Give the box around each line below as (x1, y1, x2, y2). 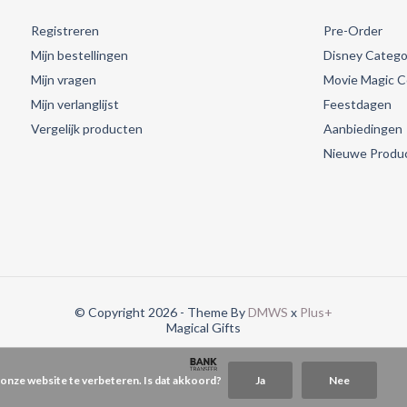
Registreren (31, 23, 100, 39)
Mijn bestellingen (31, 47, 129, 64)
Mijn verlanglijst (31, 96, 120, 113)
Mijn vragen (31, 72, 97, 88)
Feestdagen (323, 96, 392, 113)
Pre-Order (323, 23, 382, 39)
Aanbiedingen (323, 121, 402, 137)
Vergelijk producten (31, 121, 144, 137)
